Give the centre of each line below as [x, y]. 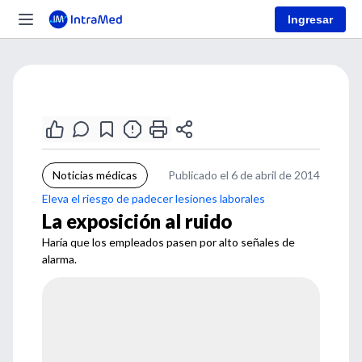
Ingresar [310, 19]
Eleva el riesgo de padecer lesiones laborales [154, 198]
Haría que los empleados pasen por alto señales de [168, 242]
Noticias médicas [95, 175]
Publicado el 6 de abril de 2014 [244, 175]
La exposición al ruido [137, 221]
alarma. [59, 259]
